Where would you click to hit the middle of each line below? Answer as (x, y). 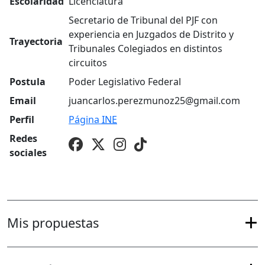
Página (85, 120)
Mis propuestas (53, 223)
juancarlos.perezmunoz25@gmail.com (154, 101)
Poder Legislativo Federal (125, 82)
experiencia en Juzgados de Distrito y (151, 35)
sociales (28, 153)
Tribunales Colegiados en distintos (146, 49)
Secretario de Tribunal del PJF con (143, 20)
